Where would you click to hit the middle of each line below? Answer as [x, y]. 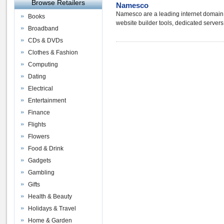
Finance [39, 112]
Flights [37, 124]
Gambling [41, 172]
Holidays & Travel [52, 208]
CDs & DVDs [45, 40]
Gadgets [39, 160]
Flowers [39, 136]
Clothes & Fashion [53, 52]
